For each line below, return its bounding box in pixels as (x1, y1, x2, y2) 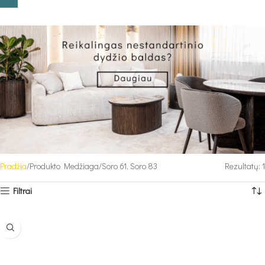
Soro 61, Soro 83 (102, 160, 157, 172)
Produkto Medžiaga (30, 160, 99, 172)
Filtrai (13, 185, 33, 196)
